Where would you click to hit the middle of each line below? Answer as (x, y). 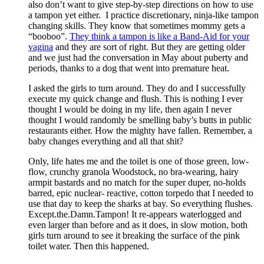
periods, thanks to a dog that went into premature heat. (129, 68)
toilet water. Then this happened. (89, 246)
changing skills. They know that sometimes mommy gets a (137, 26)
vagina (41, 47)
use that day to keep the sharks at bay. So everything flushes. (141, 204)
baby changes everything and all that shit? (106, 141)
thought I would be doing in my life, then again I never (130, 110)
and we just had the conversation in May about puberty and (138, 58)
